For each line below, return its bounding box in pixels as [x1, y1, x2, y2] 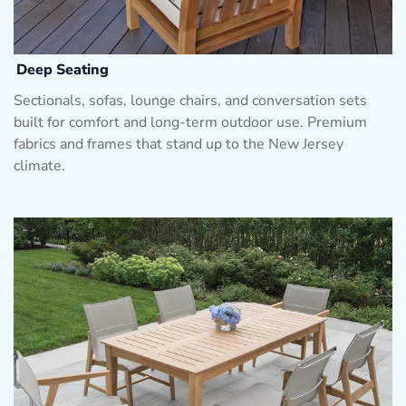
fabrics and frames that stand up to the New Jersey [14, 133, 343, 154]
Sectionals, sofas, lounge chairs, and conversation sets [14, 90, 367, 111]
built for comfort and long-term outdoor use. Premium [14, 111, 367, 132]
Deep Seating [16, 59, 109, 80]
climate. [14, 155, 65, 176]
